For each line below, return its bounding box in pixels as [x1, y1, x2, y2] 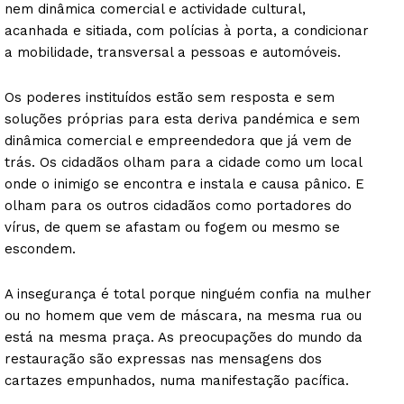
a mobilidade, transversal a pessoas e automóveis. [5, 44, 341, 61]
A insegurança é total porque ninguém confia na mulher [5, 286, 372, 303]
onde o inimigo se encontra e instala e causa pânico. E [5, 176, 364, 193]
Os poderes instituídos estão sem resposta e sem [5, 89, 335, 106]
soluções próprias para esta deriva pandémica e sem [5, 111, 360, 128]
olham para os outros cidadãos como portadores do [5, 197, 352, 215]
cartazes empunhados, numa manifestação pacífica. [5, 372, 349, 390]
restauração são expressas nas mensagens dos [5, 351, 322, 368]
